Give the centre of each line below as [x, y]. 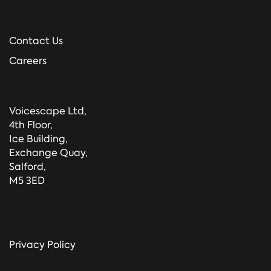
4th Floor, [31, 125]
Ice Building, [38, 139]
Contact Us [36, 41]
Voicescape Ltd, [48, 111]
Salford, [28, 167]
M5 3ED [27, 181]
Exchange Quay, [48, 153]
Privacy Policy [44, 245]
